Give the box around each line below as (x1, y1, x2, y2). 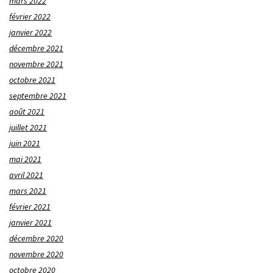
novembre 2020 (9, 249, 63, 260)
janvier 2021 (9, 217, 52, 229)
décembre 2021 (9, 43, 63, 54)
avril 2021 (9, 169, 43, 181)
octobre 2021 (9, 74, 55, 86)
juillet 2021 (9, 122, 47, 133)
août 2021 (9, 106, 44, 118)
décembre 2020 (9, 233, 63, 244)
